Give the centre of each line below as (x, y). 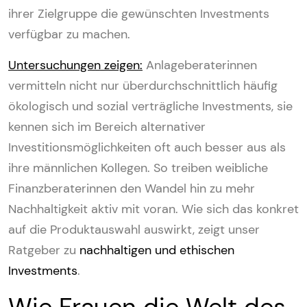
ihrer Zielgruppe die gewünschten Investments (139, 13)
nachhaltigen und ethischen (157, 250)
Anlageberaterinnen (200, 65)
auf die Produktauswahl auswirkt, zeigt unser (134, 229)
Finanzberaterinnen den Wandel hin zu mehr (132, 188)
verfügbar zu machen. (69, 34)
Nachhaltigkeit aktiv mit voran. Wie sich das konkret (153, 209)
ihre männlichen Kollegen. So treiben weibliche (138, 168)
